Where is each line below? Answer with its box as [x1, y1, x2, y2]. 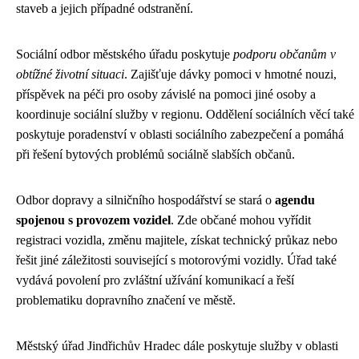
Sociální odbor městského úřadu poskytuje [16, 47, 233, 62]
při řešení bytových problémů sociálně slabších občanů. [16, 147, 295, 162]
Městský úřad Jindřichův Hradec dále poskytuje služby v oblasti [16, 339, 338, 353]
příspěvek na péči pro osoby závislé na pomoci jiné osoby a [16, 87, 316, 102]
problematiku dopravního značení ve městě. [16, 293, 236, 308]
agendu [275, 193, 315, 208]
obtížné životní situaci [16, 67, 124, 82]
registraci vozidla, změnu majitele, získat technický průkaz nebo [16, 233, 337, 248]
